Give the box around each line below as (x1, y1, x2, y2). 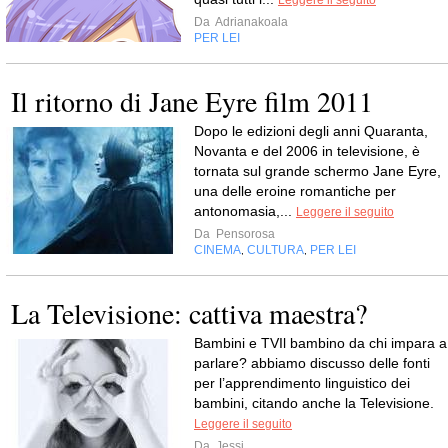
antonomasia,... (194, 203, 296, 219)
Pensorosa (213, 227, 275, 241)
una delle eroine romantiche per (194, 183, 396, 199)
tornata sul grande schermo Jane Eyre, (194, 163, 441, 179)
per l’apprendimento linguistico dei (194, 375, 410, 391)
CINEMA (194, 243, 241, 257)
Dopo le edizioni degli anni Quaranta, (194, 123, 428, 139)
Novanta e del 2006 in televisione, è (194, 143, 420, 159)
